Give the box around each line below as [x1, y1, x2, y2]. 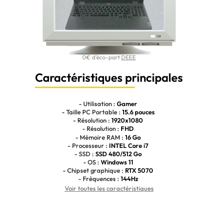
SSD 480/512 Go [95, 149, 142, 158]
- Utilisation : [79, 99, 117, 108]
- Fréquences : [78, 175, 121, 183]
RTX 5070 [125, 166, 153, 175]
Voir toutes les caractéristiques [64, 184, 154, 192]
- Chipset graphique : [63, 166, 125, 175]
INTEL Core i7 [109, 141, 148, 149]
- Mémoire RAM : [75, 133, 125, 141]
